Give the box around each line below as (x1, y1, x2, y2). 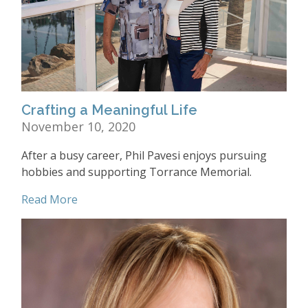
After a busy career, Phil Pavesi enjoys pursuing (21, 148, 267, 164)
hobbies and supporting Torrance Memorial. (21, 164, 252, 180)
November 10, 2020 (21, 118, 135, 135)
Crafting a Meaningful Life (21, 102, 197, 119)
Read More (21, 192, 78, 208)
